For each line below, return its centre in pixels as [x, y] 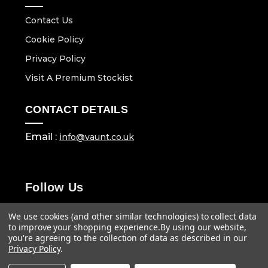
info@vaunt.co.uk [97, 137]
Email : [42, 137]
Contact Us [49, 21]
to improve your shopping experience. [85, 227]
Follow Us [54, 188]
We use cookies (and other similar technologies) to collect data [133, 216]
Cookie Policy [54, 40]
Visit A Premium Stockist [79, 78]
